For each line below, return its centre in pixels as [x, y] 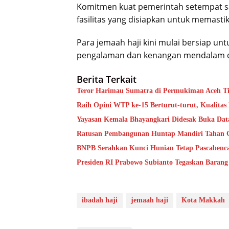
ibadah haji [100, 200]
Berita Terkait [107, 79]
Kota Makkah [203, 200]
